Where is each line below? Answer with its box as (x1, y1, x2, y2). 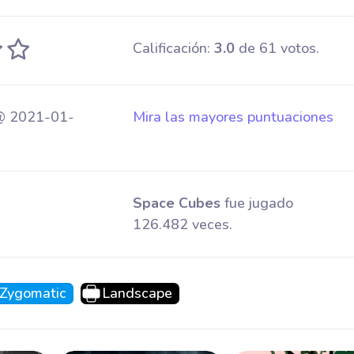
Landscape (101, 284, 172, 303)
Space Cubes (132, 194, 220, 213)
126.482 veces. (132, 215, 232, 234)
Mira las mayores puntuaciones (132, 107, 333, 126)
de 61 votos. (234, 39, 319, 58)
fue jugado (220, 194, 293, 213)
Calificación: (132, 39, 214, 58)
